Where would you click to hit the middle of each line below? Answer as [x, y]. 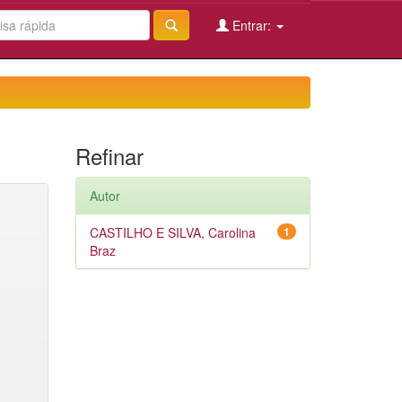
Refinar [109, 156]
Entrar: [252, 25]
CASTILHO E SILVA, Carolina [172, 232]
